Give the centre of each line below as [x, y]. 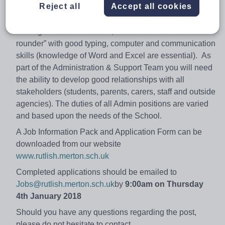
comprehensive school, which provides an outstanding [113, 7]
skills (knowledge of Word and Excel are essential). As [114, 55]
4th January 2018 [50, 196]
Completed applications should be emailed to [98, 172]
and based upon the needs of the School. [91, 116]
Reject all [60, 6]
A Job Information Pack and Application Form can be [109, 132]
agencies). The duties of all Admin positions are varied [112, 103]
